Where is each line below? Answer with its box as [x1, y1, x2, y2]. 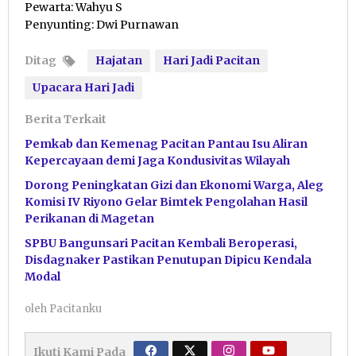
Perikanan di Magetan [25, 211, 154, 226]
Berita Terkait [25, 111, 106, 126]
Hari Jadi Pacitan [163, 52, 260, 68]
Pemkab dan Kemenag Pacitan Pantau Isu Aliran [25, 136, 308, 151]
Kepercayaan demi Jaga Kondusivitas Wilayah [25, 153, 290, 168]
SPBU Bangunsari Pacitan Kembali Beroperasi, [25, 235, 297, 250]
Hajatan [95, 52, 142, 68]
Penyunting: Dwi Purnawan [25, 17, 179, 32]
